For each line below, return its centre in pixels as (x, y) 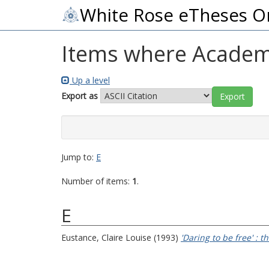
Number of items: (97, 181)
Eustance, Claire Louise (106, 237)
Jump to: (79, 157)
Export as (80, 95)
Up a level (90, 80)
